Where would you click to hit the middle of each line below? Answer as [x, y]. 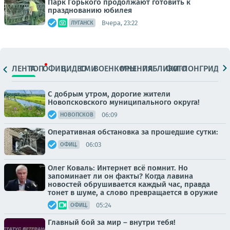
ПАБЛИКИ [160, 68]
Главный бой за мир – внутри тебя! [112, 223]
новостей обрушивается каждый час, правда [129, 185]
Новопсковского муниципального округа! [124, 102]
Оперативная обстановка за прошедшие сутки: [133, 132]
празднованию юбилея [90, 11]
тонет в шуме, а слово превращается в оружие [133, 193]
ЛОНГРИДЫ [204, 68]
